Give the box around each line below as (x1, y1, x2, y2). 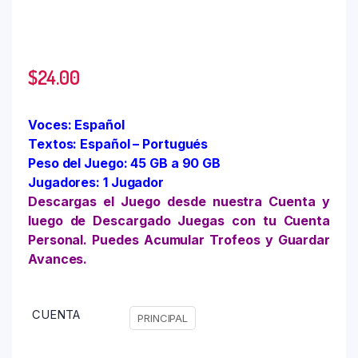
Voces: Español (28, 116, 125, 133)
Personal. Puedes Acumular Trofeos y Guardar (28, 231, 330, 248)
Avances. (28, 250, 88, 267)
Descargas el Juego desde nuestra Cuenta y (28, 193, 330, 209)
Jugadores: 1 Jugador (28, 173, 164, 190)
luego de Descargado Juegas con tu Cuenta (28, 212, 330, 229)
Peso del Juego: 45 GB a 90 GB (28, 154, 221, 171)
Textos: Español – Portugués (28, 135, 209, 152)
